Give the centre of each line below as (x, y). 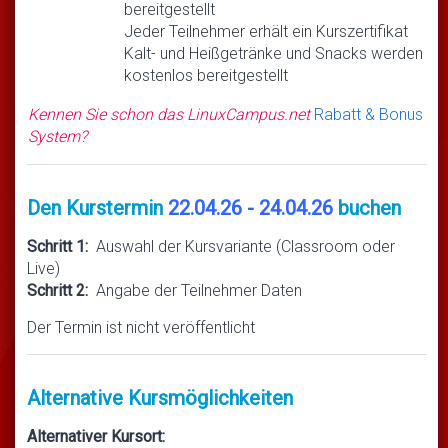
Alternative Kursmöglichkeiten (160, 397)
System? (57, 136)
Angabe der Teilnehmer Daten (195, 290)
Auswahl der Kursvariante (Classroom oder (241, 246)
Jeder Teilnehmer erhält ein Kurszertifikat (266, 31)
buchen (367, 207)
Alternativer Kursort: (96, 436)
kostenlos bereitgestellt (206, 75)
